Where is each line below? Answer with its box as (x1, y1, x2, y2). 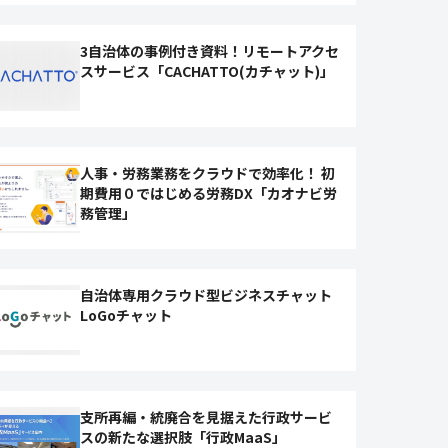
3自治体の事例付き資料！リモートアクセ (80, 41, 340, 61)
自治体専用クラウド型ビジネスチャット (80, 285, 333, 305)
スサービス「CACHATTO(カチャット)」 (80, 61, 335, 81)
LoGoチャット (80, 305, 173, 325)
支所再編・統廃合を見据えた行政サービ (80, 407, 333, 427)
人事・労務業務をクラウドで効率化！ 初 (80, 163, 336, 183)
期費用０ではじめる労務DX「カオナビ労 (80, 183, 338, 203)
